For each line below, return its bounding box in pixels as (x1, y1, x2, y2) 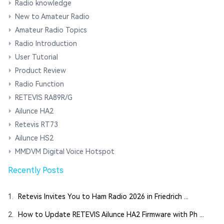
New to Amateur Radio (15, 12, 89, 21)
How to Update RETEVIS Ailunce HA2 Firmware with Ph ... (18, 210, 204, 219)
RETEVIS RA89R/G (15, 93, 72, 102)
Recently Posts (8, 165, 63, 175)
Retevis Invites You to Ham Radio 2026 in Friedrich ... (18, 192, 188, 201)
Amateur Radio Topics (15, 26, 87, 34)
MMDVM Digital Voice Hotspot (15, 147, 114, 156)
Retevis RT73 (15, 120, 58, 129)
